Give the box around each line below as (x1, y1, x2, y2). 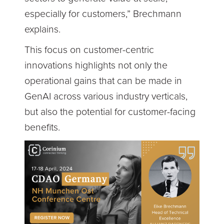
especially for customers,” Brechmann (24, 8, 182, 20)
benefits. (24, 121, 60, 134)
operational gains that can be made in (24, 75, 182, 87)
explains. (24, 23, 61, 36)
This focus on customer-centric (24, 44, 154, 56)
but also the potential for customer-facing (24, 106, 196, 118)
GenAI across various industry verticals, (24, 90, 188, 103)
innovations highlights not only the (24, 59, 168, 72)
